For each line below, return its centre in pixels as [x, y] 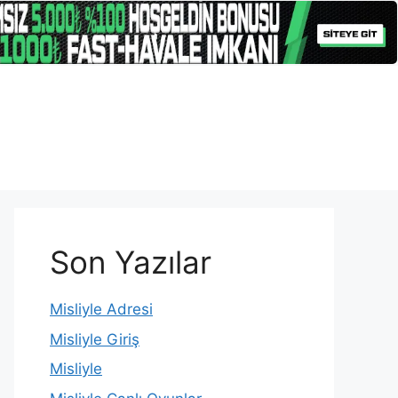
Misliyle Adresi [101, 310]
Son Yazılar [131, 263]
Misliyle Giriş [95, 339]
